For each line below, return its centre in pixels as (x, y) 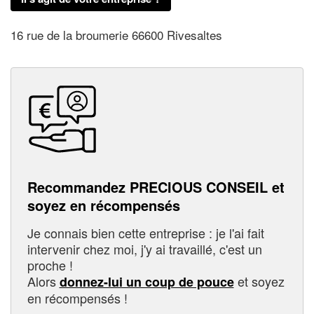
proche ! (50, 265)
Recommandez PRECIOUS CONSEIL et (156, 186)
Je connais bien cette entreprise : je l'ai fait (145, 232)
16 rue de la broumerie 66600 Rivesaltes (116, 35)
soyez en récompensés (103, 205)
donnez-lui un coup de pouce (146, 281)
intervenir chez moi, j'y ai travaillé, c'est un (144, 248)
